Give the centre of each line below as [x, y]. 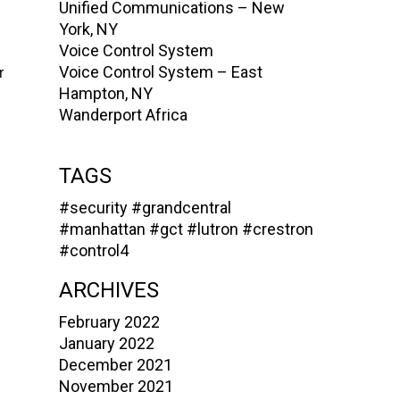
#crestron [278, 229]
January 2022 [107, 343]
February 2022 [109, 322]
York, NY [88, 29]
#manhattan [102, 229]
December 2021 [116, 365]
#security [93, 208]
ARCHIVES [109, 290]
